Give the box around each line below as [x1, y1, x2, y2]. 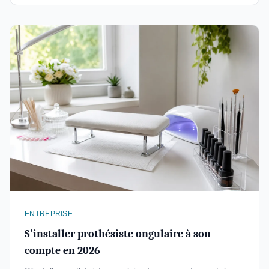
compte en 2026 [25, 244, 100, 257]
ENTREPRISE [25, 210, 73, 218]
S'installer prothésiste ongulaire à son [25, 228, 211, 240]
